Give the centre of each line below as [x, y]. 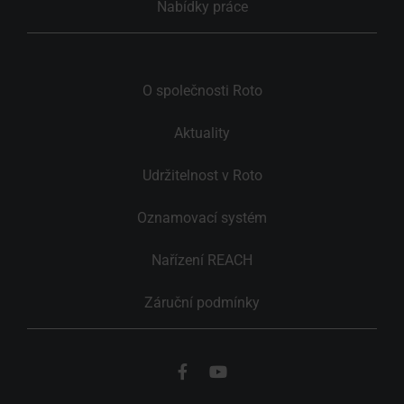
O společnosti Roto [202, 90]
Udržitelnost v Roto [202, 175]
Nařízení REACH [202, 260]
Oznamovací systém [202, 217]
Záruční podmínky [202, 302]
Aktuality [202, 133]
